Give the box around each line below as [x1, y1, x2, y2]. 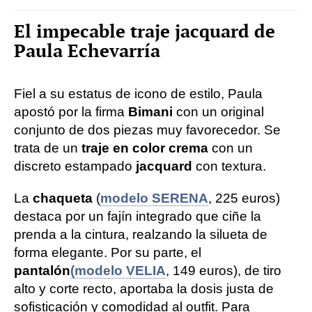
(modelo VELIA [70, 263, 166, 278]
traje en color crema [78, 141, 208, 155]
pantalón [14, 263, 70, 278]
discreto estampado [14, 159, 136, 173]
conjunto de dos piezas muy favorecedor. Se [14, 123, 281, 137]
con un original [173, 104, 264, 119]
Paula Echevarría [14, 39, 160, 63]
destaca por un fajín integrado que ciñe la [14, 209, 261, 224]
